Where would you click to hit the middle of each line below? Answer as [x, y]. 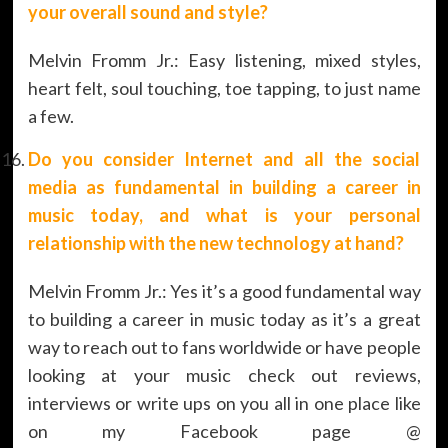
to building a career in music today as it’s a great [224, 318]
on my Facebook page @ [224, 430]
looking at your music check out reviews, [224, 374]
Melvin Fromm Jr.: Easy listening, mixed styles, [224, 59]
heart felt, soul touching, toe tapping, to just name [224, 87]
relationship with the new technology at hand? [215, 242]
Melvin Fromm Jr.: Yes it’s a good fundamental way [224, 290]
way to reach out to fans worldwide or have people [224, 346]
